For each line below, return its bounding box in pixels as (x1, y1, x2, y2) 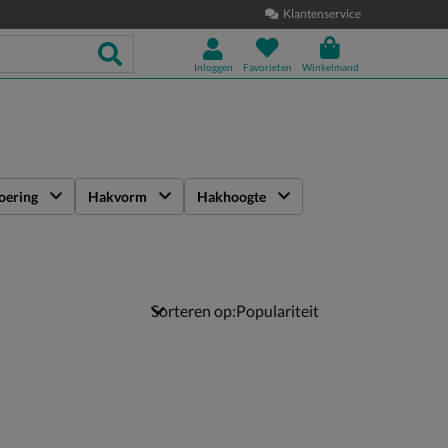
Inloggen (193, 60, 233, 73)
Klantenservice (282, 6, 361, 21)
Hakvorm (88, 188, 147, 205)
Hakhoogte (197, 188, 266, 205)
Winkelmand (301, 61, 359, 73)
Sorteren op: (151, 301, 236, 320)
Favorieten (242, 61, 292, 73)
